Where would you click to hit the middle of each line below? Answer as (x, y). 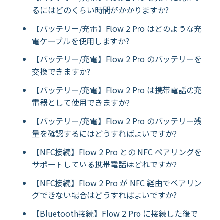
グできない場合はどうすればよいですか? (104, 195)
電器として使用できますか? (81, 102)
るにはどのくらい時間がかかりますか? (100, 10)
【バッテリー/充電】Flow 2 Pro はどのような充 (117, 28)
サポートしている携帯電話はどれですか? (104, 164)
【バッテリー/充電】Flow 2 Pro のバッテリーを (117, 59)
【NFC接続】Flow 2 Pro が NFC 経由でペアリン (117, 182)
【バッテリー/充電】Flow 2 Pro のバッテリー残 (117, 121)
